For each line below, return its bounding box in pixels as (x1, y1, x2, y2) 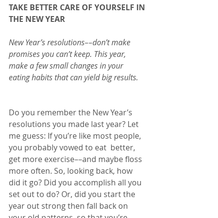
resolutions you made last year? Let (9, 118, 141, 129)
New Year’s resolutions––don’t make (9, 36, 132, 48)
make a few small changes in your (9, 60, 125, 71)
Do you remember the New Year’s (9, 107, 134, 118)
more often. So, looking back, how (9, 165, 134, 176)
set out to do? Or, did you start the (9, 188, 137, 200)
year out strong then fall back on (9, 200, 130, 211)
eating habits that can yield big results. (9, 72, 138, 83)
